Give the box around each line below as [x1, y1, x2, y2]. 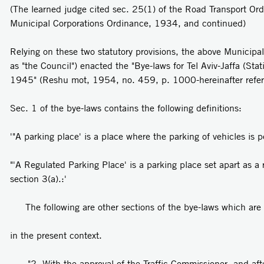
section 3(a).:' [10, 173, 67, 185]
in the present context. [9, 230, 102, 242]
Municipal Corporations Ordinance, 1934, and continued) [10, 18, 246, 29]
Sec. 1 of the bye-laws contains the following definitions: [10, 103, 242, 114]
